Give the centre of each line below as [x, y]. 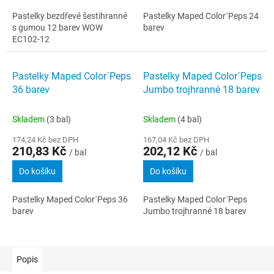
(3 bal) [59, 119]
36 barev [31, 89]
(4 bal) [190, 119]
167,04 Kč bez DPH [176, 139]
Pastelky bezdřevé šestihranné [70, 16]
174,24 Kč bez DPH [45, 139]
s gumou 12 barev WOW [57, 27]
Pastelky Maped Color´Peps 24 [201, 16]
